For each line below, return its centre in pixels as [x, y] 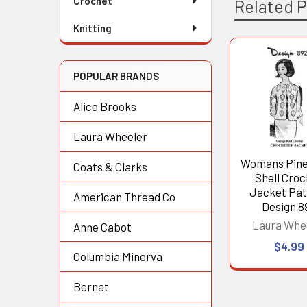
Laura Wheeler [110, 136]
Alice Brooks [105, 106]
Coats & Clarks [110, 166]
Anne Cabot [102, 226]
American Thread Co [124, 196]
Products [260, 96]
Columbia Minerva [118, 257]
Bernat [91, 287]
